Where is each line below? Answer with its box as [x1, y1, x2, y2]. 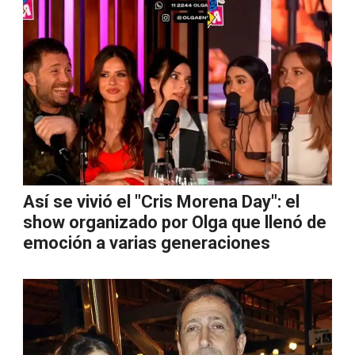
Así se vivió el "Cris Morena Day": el [23, 192, 300, 212]
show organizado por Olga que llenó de [23, 212, 326, 232]
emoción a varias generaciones [23, 233, 270, 253]
